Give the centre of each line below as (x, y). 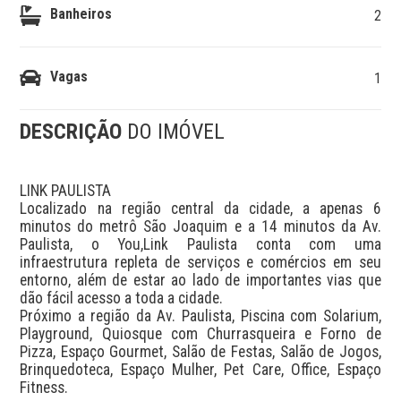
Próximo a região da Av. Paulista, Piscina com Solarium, (200, 316)
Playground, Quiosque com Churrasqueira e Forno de (200, 333)
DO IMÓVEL (176, 132)
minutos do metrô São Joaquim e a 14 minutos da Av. (200, 226)
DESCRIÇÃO (74, 132)
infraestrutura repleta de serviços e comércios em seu (200, 262)
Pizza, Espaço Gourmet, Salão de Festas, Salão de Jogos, (200, 351)
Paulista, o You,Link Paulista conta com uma (200, 244)
